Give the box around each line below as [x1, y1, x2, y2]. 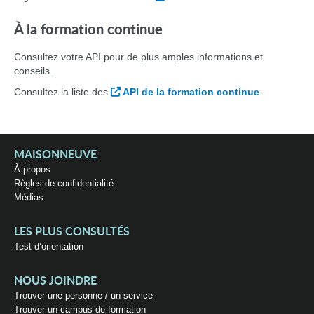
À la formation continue [14, 23, 163, 37]
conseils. [14, 65, 53, 76]
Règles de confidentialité [14, 178, 114, 189]
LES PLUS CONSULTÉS [14, 226, 130, 238]
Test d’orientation [14, 241, 83, 252]
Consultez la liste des [14, 86, 111, 97]
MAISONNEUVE [14, 149, 97, 161]
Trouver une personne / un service [14, 290, 153, 301]
